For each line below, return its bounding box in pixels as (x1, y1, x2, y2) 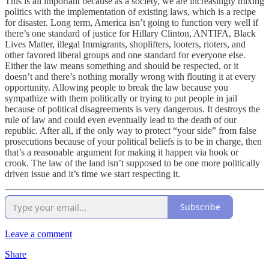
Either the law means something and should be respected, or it (5, 60, 238, 71)
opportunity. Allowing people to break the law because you (5, 82, 228, 92)
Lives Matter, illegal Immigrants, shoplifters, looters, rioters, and (5, 38, 246, 49)
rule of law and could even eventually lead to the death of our (5, 114, 237, 125)
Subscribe (180, 201, 220, 213)
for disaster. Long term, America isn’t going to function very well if (5, 17, 258, 28)
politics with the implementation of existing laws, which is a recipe (5, 6, 256, 17)
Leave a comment (5, 228, 72, 239)
